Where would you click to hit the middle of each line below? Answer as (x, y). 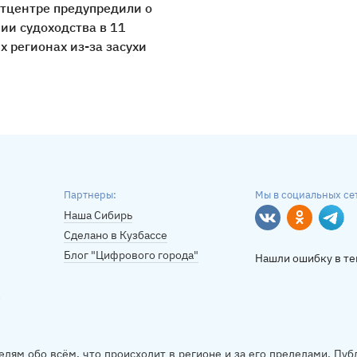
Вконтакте (294, 226)
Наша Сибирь (98, 215)
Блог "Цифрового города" (131, 255)
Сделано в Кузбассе (116, 235)
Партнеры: (90, 195)
